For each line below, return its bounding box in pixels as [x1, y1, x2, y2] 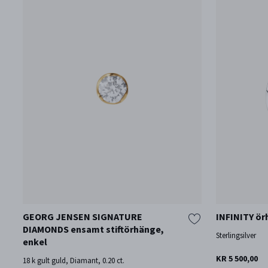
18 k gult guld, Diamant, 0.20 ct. [22, 255, 124, 266]
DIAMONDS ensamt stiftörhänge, [22, 223, 164, 236]
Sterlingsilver [216, 230, 257, 240]
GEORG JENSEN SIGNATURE [22, 210, 142, 223]
